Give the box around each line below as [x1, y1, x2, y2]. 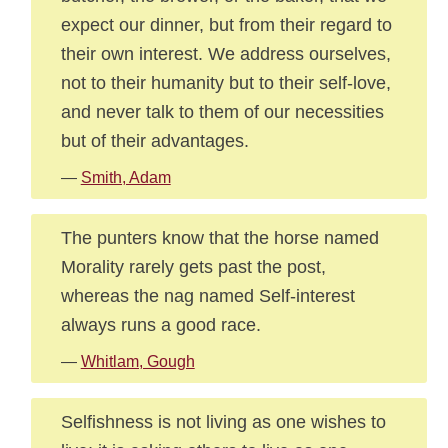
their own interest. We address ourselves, [60, 43, 391, 64]
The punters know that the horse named [60, 227, 379, 248]
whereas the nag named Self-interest [60, 285, 355, 306]
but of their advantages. [60, 130, 249, 151]
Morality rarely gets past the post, [60, 256, 326, 277]
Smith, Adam [80, 169, 171, 186]
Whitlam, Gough [80, 353, 195, 370]
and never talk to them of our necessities [60, 101, 384, 122]
